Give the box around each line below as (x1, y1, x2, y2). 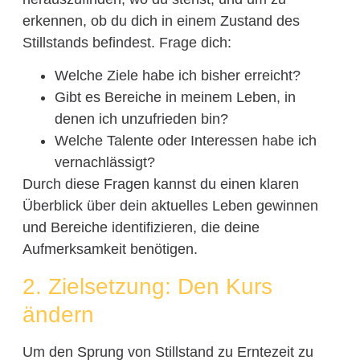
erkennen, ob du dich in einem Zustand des (22, 12, 300, 29)
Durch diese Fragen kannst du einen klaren (22, 176, 299, 193)
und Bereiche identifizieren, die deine (22, 219, 260, 236)
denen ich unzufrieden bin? (54, 111, 228, 128)
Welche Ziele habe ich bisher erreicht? (54, 67, 301, 84)
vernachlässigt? (54, 154, 155, 171)
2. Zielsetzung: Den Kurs (22, 273, 272, 299)
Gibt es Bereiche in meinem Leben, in (54, 89, 296, 106)
